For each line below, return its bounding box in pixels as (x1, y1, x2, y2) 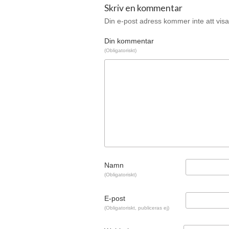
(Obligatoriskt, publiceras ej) (104, 204, 169, 211)
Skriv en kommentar (104, 2, 182, 13)
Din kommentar (104, 37, 154, 45)
